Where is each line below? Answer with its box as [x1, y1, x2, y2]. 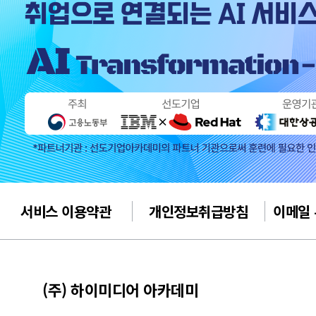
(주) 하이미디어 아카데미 [42, 279, 198, 300]
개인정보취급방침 [149, 200, 248, 221]
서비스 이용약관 [20, 200, 111, 221]
